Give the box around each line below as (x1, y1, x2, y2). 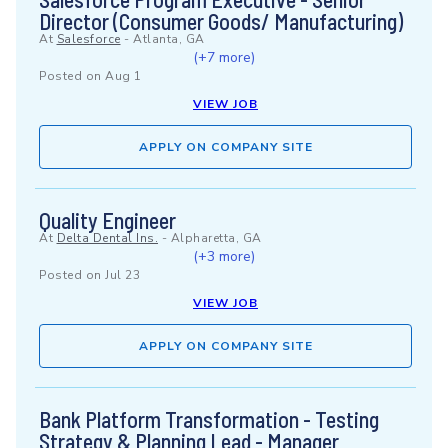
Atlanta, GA (133, 31, 205, 47)
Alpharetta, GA (170, 230, 262, 246)
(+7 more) (192, 48, 255, 67)
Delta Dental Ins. (56, 230, 158, 246)
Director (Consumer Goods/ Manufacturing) (39, 8, 403, 34)
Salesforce (56, 31, 121, 47)
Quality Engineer (39, 207, 176, 233)
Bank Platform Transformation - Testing (39, 406, 379, 432)
